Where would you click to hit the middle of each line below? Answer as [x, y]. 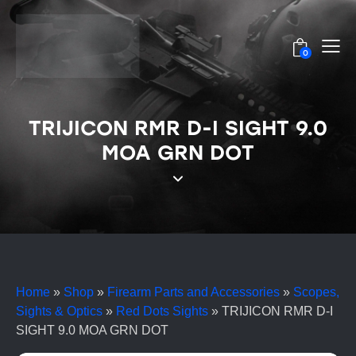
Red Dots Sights [162, 311]
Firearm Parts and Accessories [193, 292]
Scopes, [316, 292]
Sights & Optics [59, 311]
